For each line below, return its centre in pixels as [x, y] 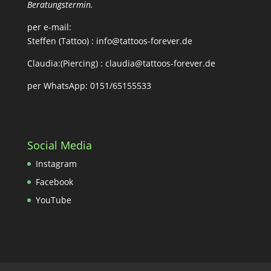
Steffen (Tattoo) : [61, 41]
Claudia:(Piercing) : [65, 64]
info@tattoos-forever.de [144, 41]
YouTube [53, 200]
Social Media [59, 145]
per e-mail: [49, 27]
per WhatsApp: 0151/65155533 [89, 86]
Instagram [56, 164]
